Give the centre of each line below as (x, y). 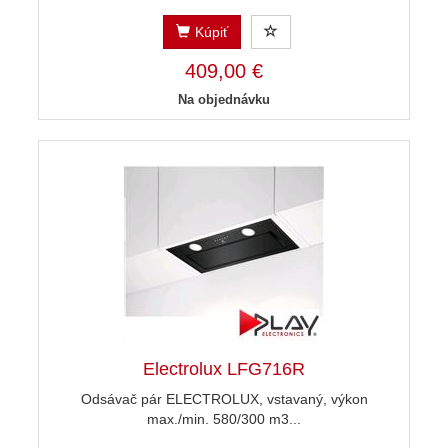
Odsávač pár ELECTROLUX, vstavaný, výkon (224, 399)
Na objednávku (224, 100)
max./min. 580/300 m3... (224, 419)
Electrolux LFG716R (224, 369)
